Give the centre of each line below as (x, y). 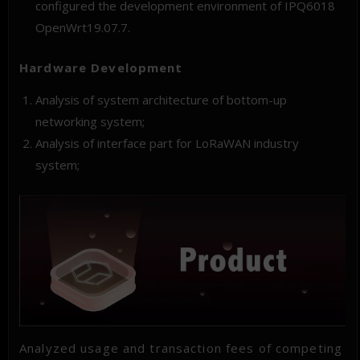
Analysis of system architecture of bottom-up (162, 100)
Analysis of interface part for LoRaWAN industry (168, 143)
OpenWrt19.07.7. (83, 28)
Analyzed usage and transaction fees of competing (181, 348)
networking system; (90, 122)
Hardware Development (101, 68)
